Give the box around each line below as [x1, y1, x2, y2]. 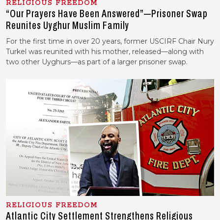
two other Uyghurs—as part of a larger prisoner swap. [6, 57, 188, 66]
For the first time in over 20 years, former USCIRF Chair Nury [6, 36, 214, 46]
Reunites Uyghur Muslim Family [6, 19, 131, 31]
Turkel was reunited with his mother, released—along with [6, 47, 204, 56]
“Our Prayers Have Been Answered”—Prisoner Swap [6, 7, 208, 20]
